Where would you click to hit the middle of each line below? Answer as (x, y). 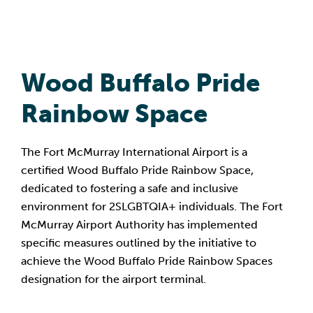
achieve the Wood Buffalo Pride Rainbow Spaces (147, 261)
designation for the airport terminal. (114, 279)
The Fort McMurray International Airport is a (134, 152)
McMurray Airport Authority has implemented (139, 225)
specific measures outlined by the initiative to (139, 243)
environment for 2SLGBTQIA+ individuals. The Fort (152, 206)
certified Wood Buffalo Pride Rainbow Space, (137, 170)
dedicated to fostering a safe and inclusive (130, 188)
